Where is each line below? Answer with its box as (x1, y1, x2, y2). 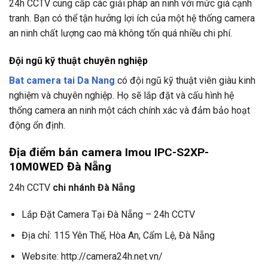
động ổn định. (9, 120, 65, 132)
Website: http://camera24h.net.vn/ (21, 250, 163, 262)
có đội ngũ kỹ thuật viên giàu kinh (117, 75, 255, 87)
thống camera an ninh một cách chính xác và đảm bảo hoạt (9, 105, 250, 117)
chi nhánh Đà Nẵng (53, 181, 135, 193)
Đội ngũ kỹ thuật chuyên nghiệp (9, 55, 148, 67)
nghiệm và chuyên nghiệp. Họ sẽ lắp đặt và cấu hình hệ (9, 90, 234, 102)
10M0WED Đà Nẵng (9, 159, 111, 173)
